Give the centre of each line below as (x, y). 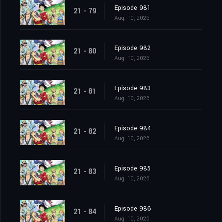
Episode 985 (133, 169)
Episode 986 (133, 209)
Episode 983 (133, 88)
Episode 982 (133, 48)
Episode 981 (133, 8)
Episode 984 (133, 129)
